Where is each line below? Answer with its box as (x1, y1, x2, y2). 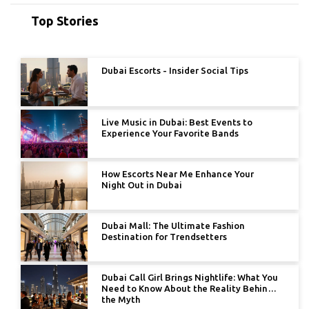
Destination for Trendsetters (101, 232, 227, 242)
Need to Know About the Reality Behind (101, 283, 273, 294)
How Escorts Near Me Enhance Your (101, 169, 254, 179)
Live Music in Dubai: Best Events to (101, 117, 252, 128)
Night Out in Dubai (101, 180, 182, 190)
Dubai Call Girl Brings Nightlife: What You (101, 272, 278, 283)
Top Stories (31, 14, 99, 28)
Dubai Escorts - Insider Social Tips (101, 66, 248, 76)
